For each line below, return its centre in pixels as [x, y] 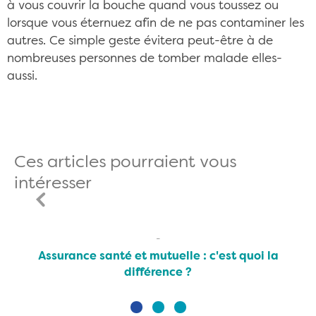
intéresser [53, 184]
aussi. [22, 77]
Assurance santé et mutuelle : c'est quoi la [158, 257]
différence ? [158, 273]
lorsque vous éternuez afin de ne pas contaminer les [156, 24]
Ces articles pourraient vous [125, 163]
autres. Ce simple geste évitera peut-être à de [140, 41]
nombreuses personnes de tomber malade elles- [145, 59]
